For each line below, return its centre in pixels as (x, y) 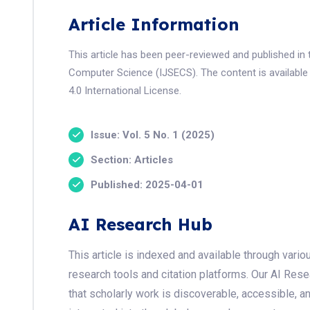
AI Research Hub (140, 224)
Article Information (154, 24)
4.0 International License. (125, 91)
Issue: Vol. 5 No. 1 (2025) (153, 135)
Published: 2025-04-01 (147, 184)
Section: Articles (132, 159)
